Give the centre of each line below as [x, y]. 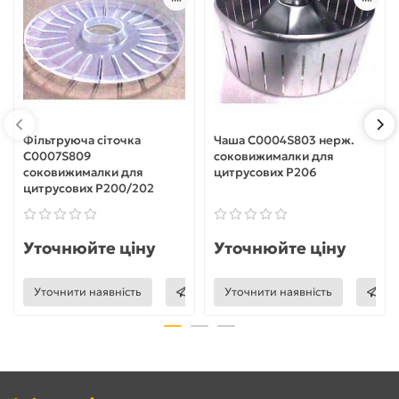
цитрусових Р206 [265, 172]
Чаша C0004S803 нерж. [284, 140]
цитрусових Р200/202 [89, 188]
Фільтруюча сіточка [82, 140]
